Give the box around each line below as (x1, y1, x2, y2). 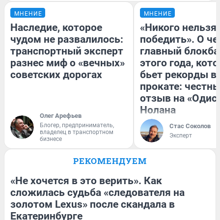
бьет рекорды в (140, 68, 217, 81)
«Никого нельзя (140, 21, 217, 33)
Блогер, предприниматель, (40, 121, 114, 129)
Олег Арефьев (40, 111, 82, 119)
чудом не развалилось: (10, 33, 123, 45)
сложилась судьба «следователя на (10, 186, 185, 198)
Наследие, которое (10, 21, 102, 33)
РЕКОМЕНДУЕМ (73, 155, 147, 166)
